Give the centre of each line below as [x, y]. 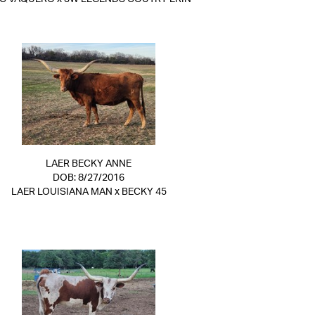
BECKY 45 [144, 192]
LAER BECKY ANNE [89, 164]
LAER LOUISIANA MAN [62, 192]
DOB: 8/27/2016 [89, 178]
